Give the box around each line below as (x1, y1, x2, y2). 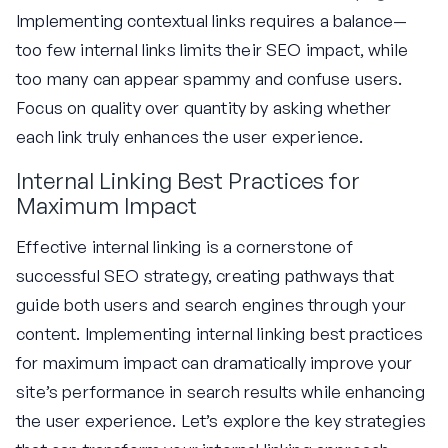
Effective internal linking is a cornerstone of (16, 236, 353, 258)
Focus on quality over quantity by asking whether (16, 96, 392, 118)
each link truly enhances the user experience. (16, 125, 364, 147)
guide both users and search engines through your (16, 294, 407, 316)
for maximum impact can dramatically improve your (16, 352, 413, 374)
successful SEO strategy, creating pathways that (16, 265, 394, 287)
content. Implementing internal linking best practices (16, 323, 423, 345)
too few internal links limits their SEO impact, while (16, 38, 408, 60)
